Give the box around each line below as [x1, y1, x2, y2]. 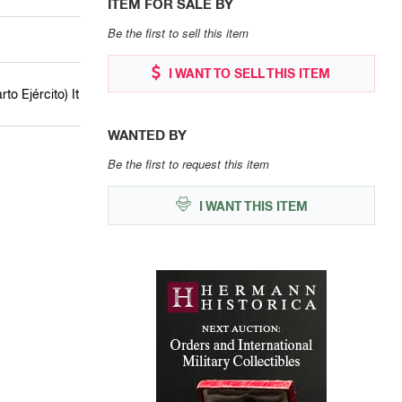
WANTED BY [107, 127, 187, 144]
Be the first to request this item [107, 155, 269, 173]
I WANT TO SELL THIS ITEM [165, 66, 331, 83]
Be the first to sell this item [107, 24, 249, 42]
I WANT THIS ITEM [195, 198, 308, 215]
